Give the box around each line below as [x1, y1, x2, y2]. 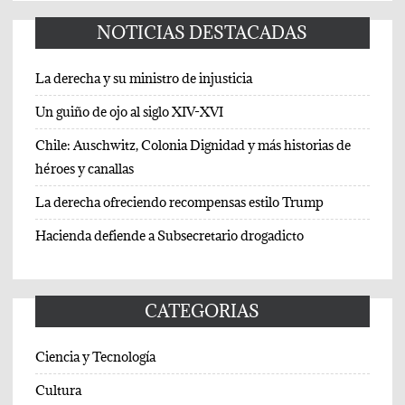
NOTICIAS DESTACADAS [97, 21, 308, 43]
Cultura [35, 381, 82, 399]
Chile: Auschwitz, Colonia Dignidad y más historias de [35, 136, 352, 154]
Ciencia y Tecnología [35, 347, 156, 365]
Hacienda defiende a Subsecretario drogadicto [35, 226, 307, 244]
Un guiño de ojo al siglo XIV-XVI [35, 102, 224, 120]
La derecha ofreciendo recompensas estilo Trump [35, 193, 327, 211]
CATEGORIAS [145, 299, 260, 322]
